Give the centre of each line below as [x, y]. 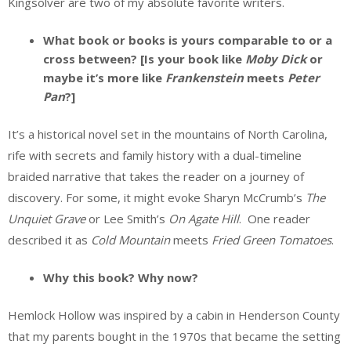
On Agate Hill [204, 218]
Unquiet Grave [47, 218]
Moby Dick [276, 59]
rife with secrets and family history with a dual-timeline [155, 155]
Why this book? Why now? [121, 278]
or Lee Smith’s [127, 218]
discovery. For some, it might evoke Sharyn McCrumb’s [157, 197]
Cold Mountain [130, 239]
